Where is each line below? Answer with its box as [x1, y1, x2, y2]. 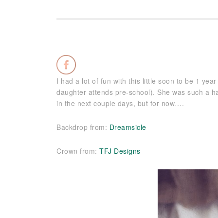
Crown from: [56, 146, 99, 156]
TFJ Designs [99, 146, 141, 156]
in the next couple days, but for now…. [56, 98, 184, 108]
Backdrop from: [56, 122, 109, 132]
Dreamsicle [109, 122, 146, 132]
